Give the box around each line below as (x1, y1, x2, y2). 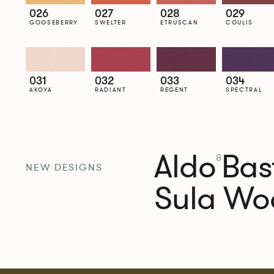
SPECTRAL (225, 85, 262, 94)
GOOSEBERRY (29, 18, 78, 26)
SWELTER (94, 18, 127, 26)
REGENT (160, 85, 189, 94)
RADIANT (94, 85, 127, 94)
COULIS (225, 18, 254, 26)
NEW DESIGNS (25, 160, 103, 174)
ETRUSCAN (160, 18, 199, 26)
